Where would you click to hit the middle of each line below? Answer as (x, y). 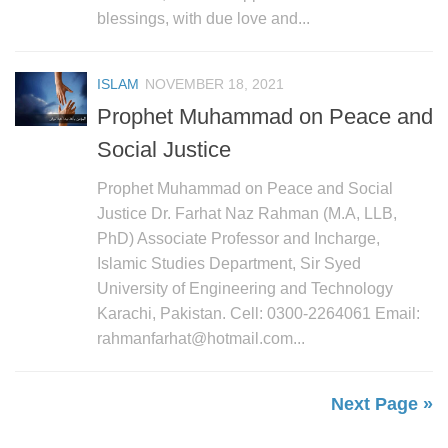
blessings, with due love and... (203, 18)
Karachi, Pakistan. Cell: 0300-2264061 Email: (258, 313)
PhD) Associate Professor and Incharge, (238, 238)
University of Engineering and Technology (245, 288)
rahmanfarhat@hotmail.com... (201, 338)
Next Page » (382, 403)
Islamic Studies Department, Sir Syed (229, 263)
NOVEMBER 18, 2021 (214, 83)
